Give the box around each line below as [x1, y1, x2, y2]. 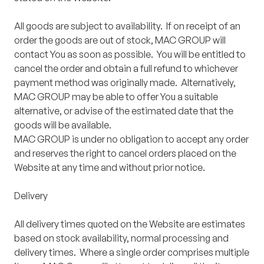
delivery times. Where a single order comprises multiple [14, 246, 249, 259]
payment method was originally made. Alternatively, [14, 77, 236, 89]
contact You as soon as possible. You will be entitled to [14, 48, 246, 61]
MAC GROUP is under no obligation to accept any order [14, 133, 249, 146]
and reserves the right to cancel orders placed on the [14, 147, 236, 160]
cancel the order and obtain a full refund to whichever [14, 62, 238, 75]
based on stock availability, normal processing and [14, 232, 229, 245]
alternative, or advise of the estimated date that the [14, 105, 233, 117]
